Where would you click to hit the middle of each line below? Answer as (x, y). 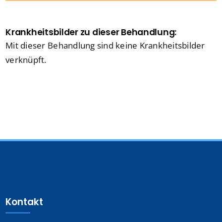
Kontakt (25, 202)
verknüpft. (26, 60)
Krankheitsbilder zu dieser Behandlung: (91, 32)
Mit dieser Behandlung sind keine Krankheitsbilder (105, 46)
